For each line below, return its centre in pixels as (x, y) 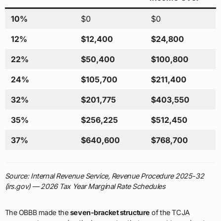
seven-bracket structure (110, 213)
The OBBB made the (37, 213)
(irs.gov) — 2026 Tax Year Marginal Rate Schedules (85, 186)
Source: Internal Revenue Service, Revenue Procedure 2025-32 (104, 176)
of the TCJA (170, 213)
